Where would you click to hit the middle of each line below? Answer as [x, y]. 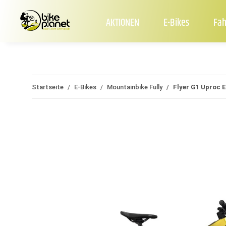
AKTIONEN [122, 23]
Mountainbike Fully [135, 87]
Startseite [48, 87]
